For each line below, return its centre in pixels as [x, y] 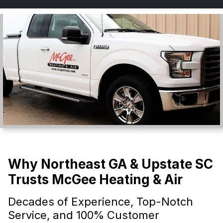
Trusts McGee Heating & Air [95, 179]
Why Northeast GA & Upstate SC [111, 164]
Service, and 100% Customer [84, 215]
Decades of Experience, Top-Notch [101, 201]
